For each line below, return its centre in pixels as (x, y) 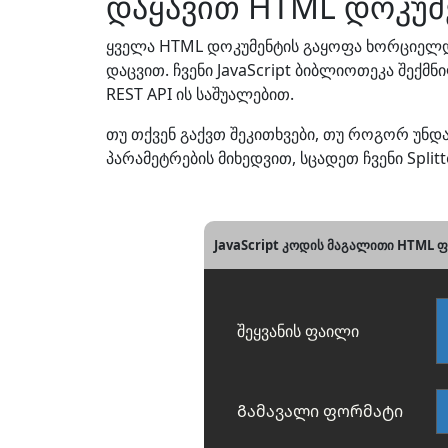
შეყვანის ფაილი (298, 331)
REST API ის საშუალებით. (200, 94)
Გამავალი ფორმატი (320, 411)
